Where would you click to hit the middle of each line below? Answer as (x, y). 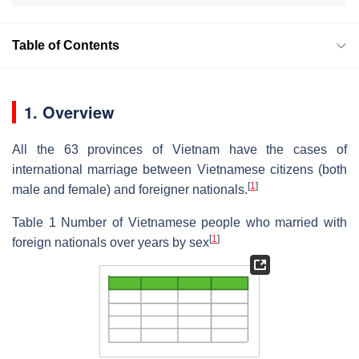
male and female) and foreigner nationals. (130, 189)
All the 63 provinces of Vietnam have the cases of (179, 149)
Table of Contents (66, 45)
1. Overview (69, 111)
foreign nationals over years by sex (111, 242)
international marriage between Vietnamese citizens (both (179, 169)
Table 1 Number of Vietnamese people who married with (179, 222)
